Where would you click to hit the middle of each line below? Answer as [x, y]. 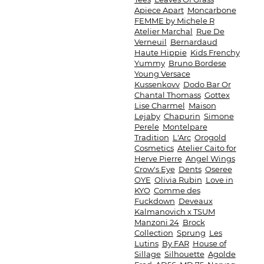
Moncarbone [212, 10]
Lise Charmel [159, 105]
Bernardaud [194, 42]
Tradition [151, 137]
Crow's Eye [154, 169]
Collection [154, 233]
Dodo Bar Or [207, 84]
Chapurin [182, 116]
